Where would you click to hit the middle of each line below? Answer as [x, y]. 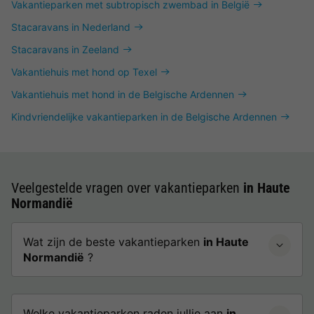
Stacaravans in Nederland [71, 27]
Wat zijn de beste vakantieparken [113, 242]
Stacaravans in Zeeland [65, 49]
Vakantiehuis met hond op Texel [84, 72]
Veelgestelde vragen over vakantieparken [127, 188]
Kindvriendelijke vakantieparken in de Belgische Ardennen [144, 117]
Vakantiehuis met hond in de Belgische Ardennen [123, 94]
